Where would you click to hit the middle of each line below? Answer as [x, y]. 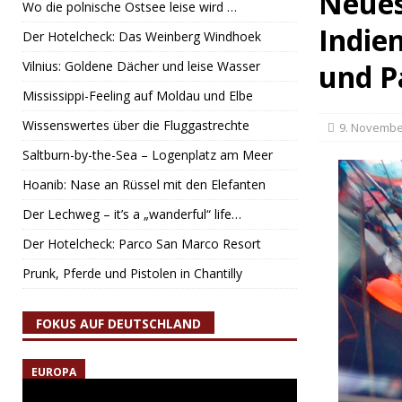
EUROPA [54, 372]
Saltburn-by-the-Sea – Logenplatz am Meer [148, 155]
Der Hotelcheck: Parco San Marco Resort [142, 244]
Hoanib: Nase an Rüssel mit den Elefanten [144, 184]
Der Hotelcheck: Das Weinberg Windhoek [142, 36]
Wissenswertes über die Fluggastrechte [136, 125]
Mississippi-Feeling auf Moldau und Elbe [138, 96]
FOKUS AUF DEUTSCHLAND [118, 323]
